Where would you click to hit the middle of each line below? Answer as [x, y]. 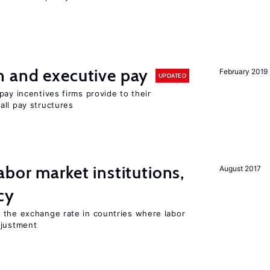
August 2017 [240, 168]
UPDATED [172, 75]
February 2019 [243, 71]
